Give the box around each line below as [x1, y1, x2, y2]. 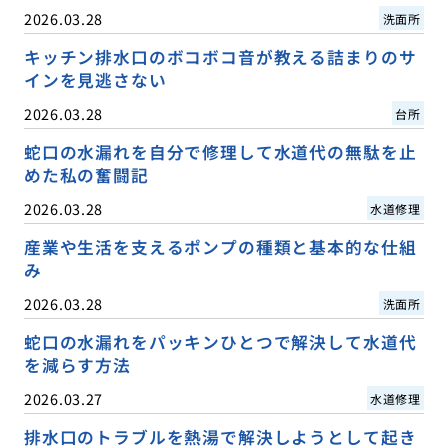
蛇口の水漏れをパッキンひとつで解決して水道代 [23, 329, 417, 354]
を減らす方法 [23, 352, 131, 377]
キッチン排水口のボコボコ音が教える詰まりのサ [23, 44, 417, 69]
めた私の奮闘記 [23, 162, 149, 187]
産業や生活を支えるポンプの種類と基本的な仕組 [23, 234, 417, 259]
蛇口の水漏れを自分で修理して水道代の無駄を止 [23, 139, 417, 164]
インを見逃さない [23, 67, 167, 92]
